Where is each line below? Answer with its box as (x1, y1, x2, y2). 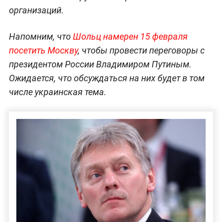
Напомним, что (8, 31, 73, 42)
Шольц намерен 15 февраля (72, 31, 188, 42)
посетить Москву (8, 45, 78, 56)
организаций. (8, 5, 64, 16)
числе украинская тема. (8, 87, 107, 98)
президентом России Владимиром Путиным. (8, 59, 192, 70)
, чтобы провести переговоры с (77, 45, 205, 56)
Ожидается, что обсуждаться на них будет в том (8, 73, 205, 84)
